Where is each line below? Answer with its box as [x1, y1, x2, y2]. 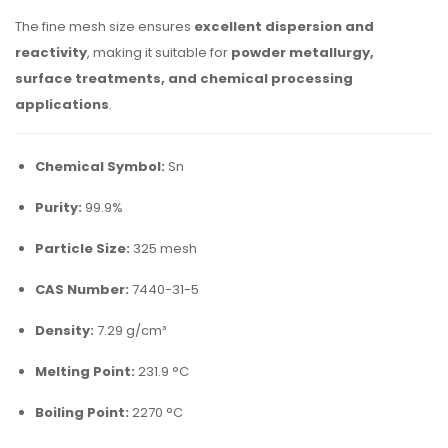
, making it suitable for [87, 43, 231, 62]
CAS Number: [35, 280, 129, 299]
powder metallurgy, [231, 43, 374, 62]
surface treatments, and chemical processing [15, 69, 353, 88]
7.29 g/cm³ [94, 321, 166, 340]
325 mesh [130, 239, 197, 258]
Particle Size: [35, 239, 130, 258]
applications [15, 95, 109, 114]
